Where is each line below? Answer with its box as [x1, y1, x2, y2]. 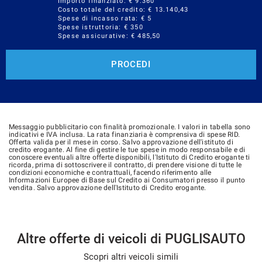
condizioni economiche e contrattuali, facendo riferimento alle [9, 168, 212, 177]
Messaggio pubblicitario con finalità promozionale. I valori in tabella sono [9, 123, 251, 131]
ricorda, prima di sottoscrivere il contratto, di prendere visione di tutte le [9, 161, 242, 169]
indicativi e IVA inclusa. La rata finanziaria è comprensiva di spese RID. [9, 130, 240, 139]
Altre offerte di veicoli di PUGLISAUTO [16, 231, 246, 246]
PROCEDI [111, 59, 151, 70]
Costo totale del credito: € [58, 6, 155, 13]
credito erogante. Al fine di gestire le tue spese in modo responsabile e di [9, 146, 246, 154]
